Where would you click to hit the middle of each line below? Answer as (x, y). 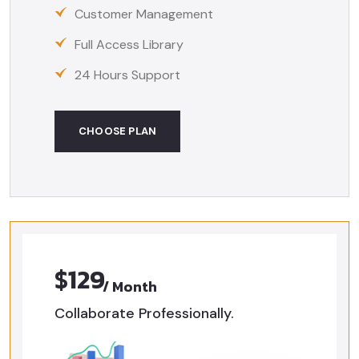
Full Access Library (127, 44)
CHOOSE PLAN (118, 131)
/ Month (130, 287)
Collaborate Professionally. (144, 313)
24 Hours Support (126, 75)
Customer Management (142, 14)
